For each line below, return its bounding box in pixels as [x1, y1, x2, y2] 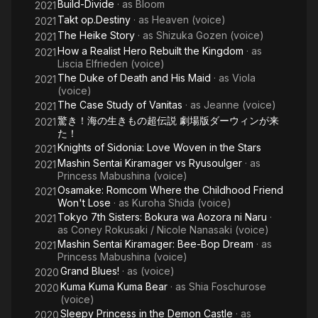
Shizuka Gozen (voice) [156, 29, 264, 41]
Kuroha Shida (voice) [132, 197, 231, 209]
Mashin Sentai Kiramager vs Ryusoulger [57, 157, 242, 169]
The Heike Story [57, 29, 135, 41]
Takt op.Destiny [57, 13, 131, 26]
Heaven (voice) [152, 13, 226, 26]
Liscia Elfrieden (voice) [57, 57, 165, 70]
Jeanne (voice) [204, 99, 276, 111]
